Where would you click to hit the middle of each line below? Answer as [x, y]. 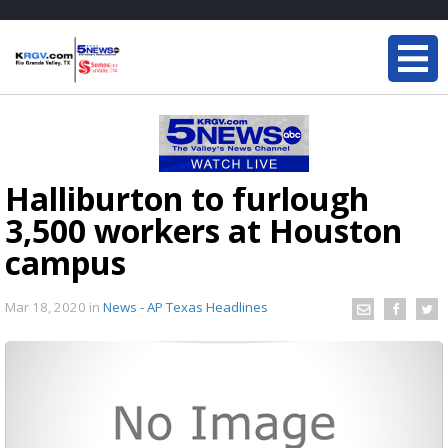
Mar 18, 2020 [47, 306]
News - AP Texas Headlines [185, 306]
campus [65, 262]
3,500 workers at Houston [203, 230]
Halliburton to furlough [187, 198]
